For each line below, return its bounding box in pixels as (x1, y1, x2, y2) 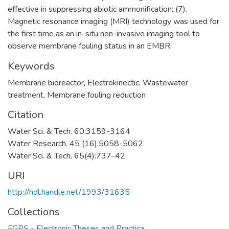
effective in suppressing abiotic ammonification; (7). (8, 4, 187, 15)
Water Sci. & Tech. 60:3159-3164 (8, 126, 130, 137)
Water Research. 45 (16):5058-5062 (8, 138, 143, 149)
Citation (8, 108, 43, 122)
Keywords (8, 59, 55, 73)
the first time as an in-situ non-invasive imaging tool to (8, 28, 200, 39)
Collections (8, 205, 60, 219)
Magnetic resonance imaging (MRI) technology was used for (8, 16, 219, 27)
